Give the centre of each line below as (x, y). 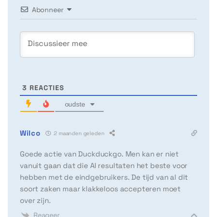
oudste (75, 104)
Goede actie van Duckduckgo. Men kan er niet (100, 154)
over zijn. (35, 200)
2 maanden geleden (78, 133)
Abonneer (47, 9)
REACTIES (46, 87)
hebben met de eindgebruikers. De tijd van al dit (104, 177)
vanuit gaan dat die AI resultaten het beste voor (104, 165)
